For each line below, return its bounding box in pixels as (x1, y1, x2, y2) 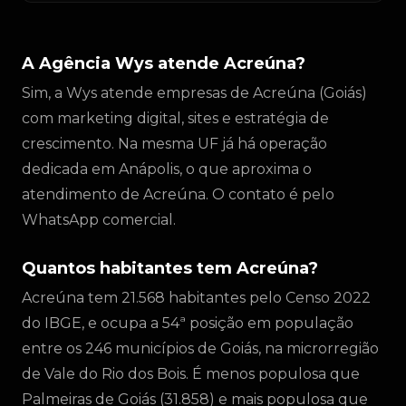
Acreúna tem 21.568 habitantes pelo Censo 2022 (22, 289, 371, 306)
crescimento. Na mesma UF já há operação (22, 135, 327, 152)
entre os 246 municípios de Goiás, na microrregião (22, 340, 379, 357)
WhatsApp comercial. (22, 211, 176, 228)
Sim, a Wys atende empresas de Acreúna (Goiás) (22, 84, 367, 101)
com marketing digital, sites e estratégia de (22, 110, 329, 127)
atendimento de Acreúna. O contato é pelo (22, 186, 334, 203)
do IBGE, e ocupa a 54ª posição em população (22, 314, 353, 332)
